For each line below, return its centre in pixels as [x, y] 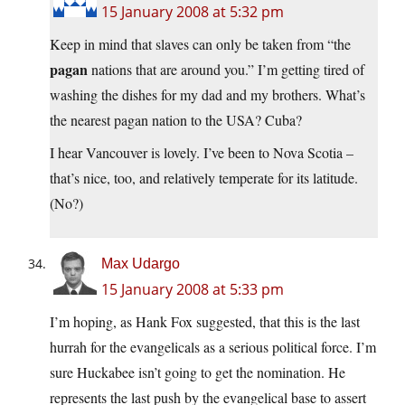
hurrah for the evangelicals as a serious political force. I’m [213, 347]
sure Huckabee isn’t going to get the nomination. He [198, 372]
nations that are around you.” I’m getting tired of [226, 70]
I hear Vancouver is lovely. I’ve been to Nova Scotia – [202, 153]
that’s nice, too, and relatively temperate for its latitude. [204, 178]
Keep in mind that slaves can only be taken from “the [200, 44]
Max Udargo [141, 264]
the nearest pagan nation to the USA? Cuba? [176, 120]
